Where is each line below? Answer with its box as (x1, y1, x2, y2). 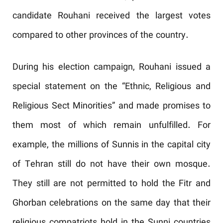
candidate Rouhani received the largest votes (12, 9, 211, 23)
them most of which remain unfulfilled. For (12, 119, 211, 133)
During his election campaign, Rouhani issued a (12, 61, 211, 75)
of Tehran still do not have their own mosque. (12, 158, 211, 172)
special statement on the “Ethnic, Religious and (12, 80, 211, 94)
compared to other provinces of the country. (12, 29, 189, 43)
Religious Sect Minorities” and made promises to (12, 100, 211, 113)
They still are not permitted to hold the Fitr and (12, 177, 211, 191)
